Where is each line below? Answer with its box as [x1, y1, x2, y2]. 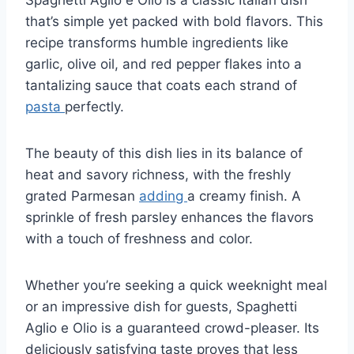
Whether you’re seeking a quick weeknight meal [25, 277, 327, 293]
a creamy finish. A [187, 187, 301, 204]
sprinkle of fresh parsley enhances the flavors [25, 209, 314, 225]
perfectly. [65, 98, 124, 115]
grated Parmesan [25, 187, 139, 204]
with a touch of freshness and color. [25, 230, 253, 247]
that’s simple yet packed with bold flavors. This [25, 13, 323, 29]
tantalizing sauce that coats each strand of [25, 77, 297, 93]
